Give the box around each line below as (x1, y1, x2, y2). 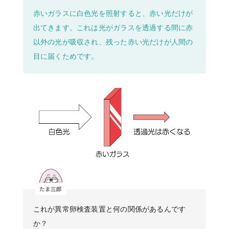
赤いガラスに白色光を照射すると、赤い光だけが (33, 9, 193, 17)
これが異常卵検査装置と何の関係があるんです (33, 204, 186, 213)
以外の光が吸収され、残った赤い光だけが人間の (33, 37, 193, 46)
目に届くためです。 (33, 52, 99, 60)
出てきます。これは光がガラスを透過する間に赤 (33, 23, 193, 32)
